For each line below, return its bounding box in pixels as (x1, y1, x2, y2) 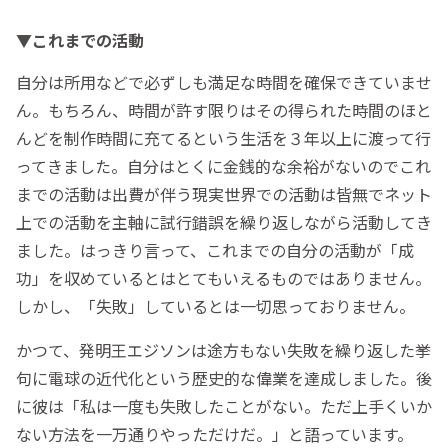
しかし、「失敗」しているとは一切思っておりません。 (16, 294, 415, 319)
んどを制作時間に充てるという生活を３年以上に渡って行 (16, 126, 431, 151)
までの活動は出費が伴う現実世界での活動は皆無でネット (16, 182, 432, 207)
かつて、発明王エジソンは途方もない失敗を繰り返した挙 (16, 338, 431, 363)
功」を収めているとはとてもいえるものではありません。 (16, 266, 431, 291)
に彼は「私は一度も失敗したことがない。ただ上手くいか (16, 394, 432, 419)
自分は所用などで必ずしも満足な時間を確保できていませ (16, 70, 432, 95)
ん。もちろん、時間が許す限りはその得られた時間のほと (16, 98, 432, 123)
